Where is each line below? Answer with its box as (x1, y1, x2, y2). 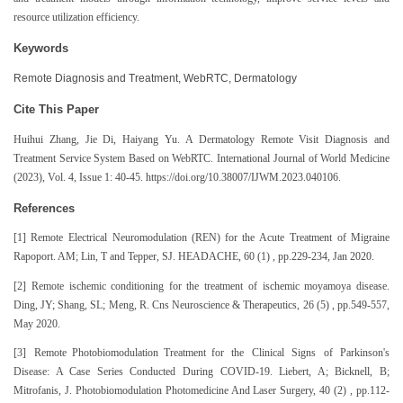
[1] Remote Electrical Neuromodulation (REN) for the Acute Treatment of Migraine (13, 232, 390, 244)
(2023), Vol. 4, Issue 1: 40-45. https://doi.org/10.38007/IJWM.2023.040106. (13, 171, 341, 183)
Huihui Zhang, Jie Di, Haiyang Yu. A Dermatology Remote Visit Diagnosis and (13, 133, 390, 145)
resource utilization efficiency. (13, 11, 139, 22)
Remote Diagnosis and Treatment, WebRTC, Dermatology (13, 72, 297, 84)
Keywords (13, 40, 68, 55)
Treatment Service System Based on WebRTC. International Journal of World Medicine (13, 152, 390, 164)
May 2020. (13, 318, 60, 329)
